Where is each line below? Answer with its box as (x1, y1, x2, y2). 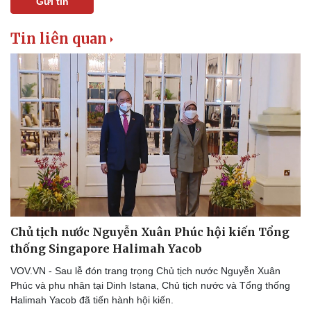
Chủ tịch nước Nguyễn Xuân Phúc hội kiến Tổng (10, 225, 289, 239)
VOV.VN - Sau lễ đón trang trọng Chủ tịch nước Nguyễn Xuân (10, 265, 280, 277)
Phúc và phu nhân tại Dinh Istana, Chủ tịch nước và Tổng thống (10, 280, 290, 292)
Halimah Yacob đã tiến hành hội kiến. (10, 294, 176, 306)
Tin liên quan (10, 30, 107, 48)
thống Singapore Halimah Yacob (10, 242, 202, 256)
